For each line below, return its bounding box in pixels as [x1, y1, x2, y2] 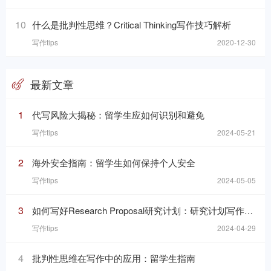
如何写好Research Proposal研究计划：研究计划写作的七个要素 [32, 204, 244, 217]
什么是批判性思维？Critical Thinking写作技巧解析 [32, 18, 231, 31]
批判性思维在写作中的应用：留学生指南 [32, 252, 195, 265]
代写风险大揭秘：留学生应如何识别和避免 [32, 108, 204, 122]
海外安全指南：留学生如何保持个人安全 [32, 156, 195, 169]
